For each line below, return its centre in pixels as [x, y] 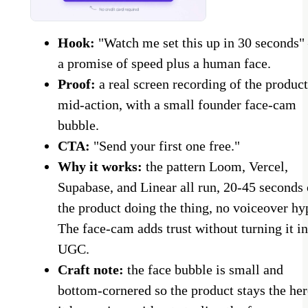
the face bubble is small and [203, 270]
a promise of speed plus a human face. [164, 64]
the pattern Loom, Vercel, [215, 167]
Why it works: [100, 167]
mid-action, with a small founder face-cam [177, 105]
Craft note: [91, 270]
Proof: [77, 84]
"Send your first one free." [165, 146]
